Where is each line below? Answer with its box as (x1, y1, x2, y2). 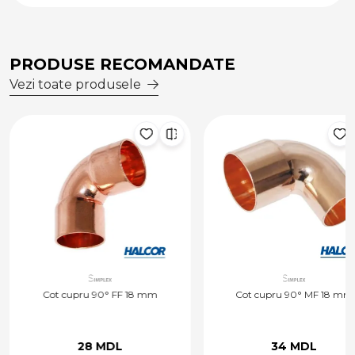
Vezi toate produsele (10, 77, 141, 93)
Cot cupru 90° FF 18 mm (42, 288, 158, 301)
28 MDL (77, 338, 123, 353)
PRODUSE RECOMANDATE (10, 55, 235, 74)
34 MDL (270, 338, 317, 353)
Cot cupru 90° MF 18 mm (235, 288, 353, 301)
